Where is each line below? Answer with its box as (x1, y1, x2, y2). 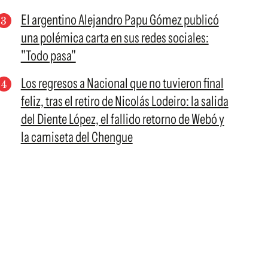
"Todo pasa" (20, 47, 76, 64)
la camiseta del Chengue (20, 129, 133, 145)
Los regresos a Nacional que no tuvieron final (20, 75, 224, 92)
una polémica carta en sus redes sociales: (20, 29, 209, 46)
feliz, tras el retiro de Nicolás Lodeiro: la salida (20, 93, 229, 109)
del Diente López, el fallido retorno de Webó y (20, 111, 224, 127)
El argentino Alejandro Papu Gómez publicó (20, 11, 219, 28)
